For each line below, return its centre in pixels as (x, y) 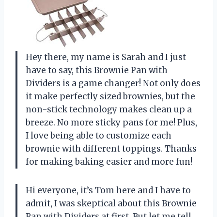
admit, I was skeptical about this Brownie (111, 203)
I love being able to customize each (99, 135)
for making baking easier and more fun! (109, 162)
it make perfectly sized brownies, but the (110, 96)
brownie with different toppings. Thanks (111, 148)
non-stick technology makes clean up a (109, 109)
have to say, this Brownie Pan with (97, 70)
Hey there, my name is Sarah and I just (106, 57)
